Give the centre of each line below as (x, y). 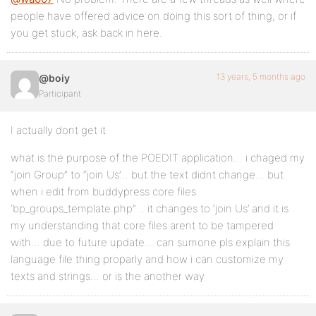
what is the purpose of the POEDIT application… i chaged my (158, 158)
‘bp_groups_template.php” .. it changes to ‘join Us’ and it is (150, 208)
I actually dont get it (58, 130)
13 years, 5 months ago (261, 77)
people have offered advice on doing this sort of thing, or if (153, 16)
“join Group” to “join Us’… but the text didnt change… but (147, 175)
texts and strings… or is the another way (108, 276)
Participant (60, 93)
